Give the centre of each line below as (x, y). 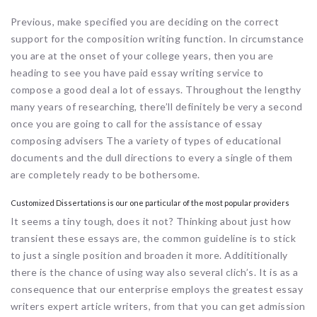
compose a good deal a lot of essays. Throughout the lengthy (156, 89)
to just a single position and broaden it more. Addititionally (149, 255)
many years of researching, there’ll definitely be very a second (157, 106)
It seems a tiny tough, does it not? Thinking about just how (151, 221)
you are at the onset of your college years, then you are (142, 55)
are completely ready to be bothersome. (105, 174)
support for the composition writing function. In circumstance (157, 38)
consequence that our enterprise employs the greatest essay (157, 289)
